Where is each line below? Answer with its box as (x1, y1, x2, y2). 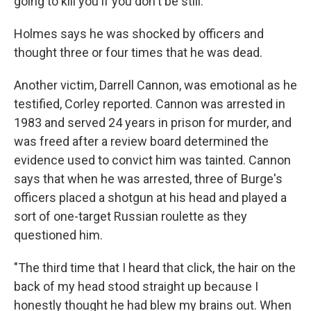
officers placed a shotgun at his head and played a (14, 190, 287, 205)
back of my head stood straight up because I (14, 279, 258, 294)
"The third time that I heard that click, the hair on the (14, 260, 296, 276)
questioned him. (14, 228, 103, 243)
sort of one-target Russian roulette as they (14, 209, 247, 224)
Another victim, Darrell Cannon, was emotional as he (14, 78, 297, 93)
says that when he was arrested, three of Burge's (14, 171, 283, 187)
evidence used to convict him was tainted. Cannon (14, 153, 291, 168)
